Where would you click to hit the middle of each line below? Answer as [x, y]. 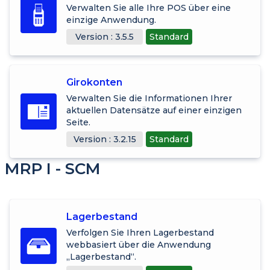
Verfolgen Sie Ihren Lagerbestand [140, 232]
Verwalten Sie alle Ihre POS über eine [149, 8]
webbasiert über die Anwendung [139, 244]
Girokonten [94, 82]
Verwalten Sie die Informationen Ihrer [149, 98]
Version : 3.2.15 [105, 139]
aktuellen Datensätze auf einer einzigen [154, 110]
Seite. [78, 122]
